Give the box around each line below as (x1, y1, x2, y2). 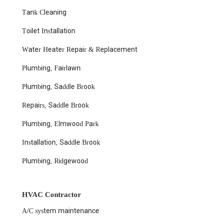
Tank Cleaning (22, 9, 66, 17)
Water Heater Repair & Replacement (22, 46, 137, 54)
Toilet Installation (22, 27, 75, 35)
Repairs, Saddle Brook (22, 102, 89, 109)
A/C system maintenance (22, 207, 99, 215)
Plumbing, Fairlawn (22, 65, 81, 72)
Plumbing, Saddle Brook (22, 83, 95, 91)
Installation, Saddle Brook (22, 139, 100, 147)
